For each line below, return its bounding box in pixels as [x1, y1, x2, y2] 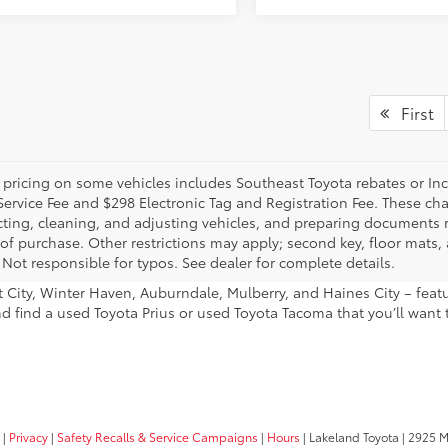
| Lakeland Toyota [300, 427, 399, 445]
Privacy [9, 427, 48, 445]
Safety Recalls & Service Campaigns [57, 427, 258, 445]
